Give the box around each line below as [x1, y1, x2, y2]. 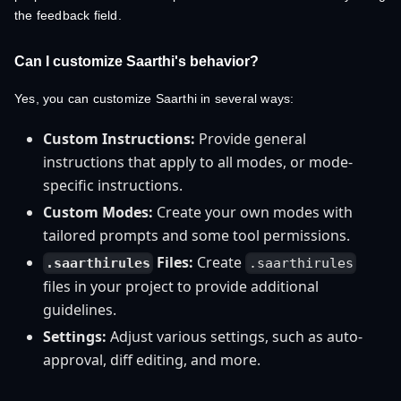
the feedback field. [14, 8, 122, 22]
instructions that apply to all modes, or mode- [43, 152, 353, 172]
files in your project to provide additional [43, 277, 319, 297]
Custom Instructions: [43, 129, 195, 149]
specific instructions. [43, 175, 183, 195]
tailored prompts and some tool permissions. [43, 226, 350, 245]
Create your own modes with [153, 202, 353, 222]
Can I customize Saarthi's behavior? [14, 54, 259, 69]
